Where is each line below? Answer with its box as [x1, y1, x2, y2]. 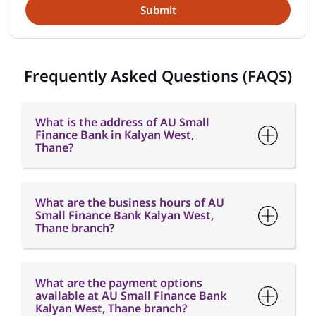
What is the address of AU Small [35, 114, 209, 130]
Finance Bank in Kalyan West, [35, 127, 194, 143]
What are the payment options [35, 275, 202, 291]
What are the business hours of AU [35, 195, 224, 211]
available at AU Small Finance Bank [35, 288, 226, 304]
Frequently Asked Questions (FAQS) [24, 65, 292, 87]
